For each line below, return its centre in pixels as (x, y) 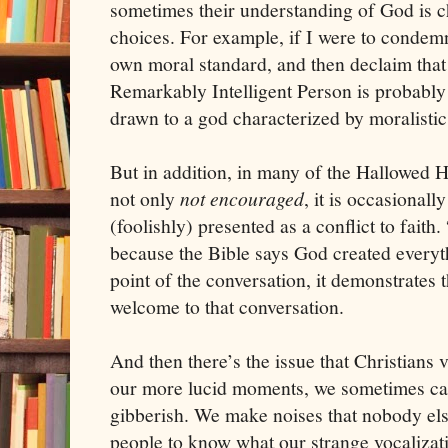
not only (145, 199)
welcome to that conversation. (233, 307)
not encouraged (242, 198)
